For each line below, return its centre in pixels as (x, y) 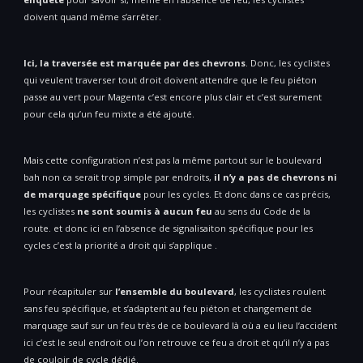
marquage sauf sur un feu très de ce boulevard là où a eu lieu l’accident (180, 326)
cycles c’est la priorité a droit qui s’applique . (122, 246)
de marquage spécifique (82, 194)
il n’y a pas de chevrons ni (275, 177)
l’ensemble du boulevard (175, 292)
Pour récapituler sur (69, 292)
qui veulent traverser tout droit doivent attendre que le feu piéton (170, 80)
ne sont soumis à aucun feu (145, 211)
